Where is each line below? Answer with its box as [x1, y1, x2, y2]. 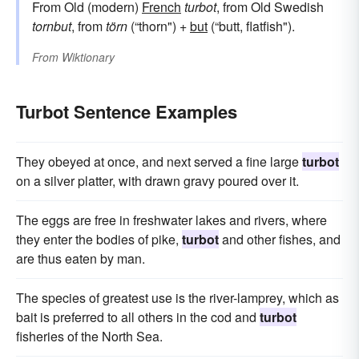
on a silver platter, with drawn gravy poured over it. [16, 171, 299, 190]
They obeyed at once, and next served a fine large [16, 151, 302, 171]
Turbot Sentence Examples [16, 98, 237, 124]
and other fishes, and [219, 229, 341, 248]
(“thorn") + [127, 16, 190, 35]
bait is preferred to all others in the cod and [16, 307, 260, 326]
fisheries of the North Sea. [16, 326, 163, 345]
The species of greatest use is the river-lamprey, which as [16, 288, 339, 307]
